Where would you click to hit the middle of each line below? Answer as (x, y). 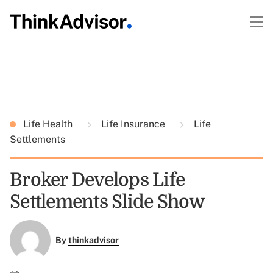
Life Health (49, 124)
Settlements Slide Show (107, 202)
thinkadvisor (93, 240)
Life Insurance (133, 124)
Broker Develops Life (97, 180)
